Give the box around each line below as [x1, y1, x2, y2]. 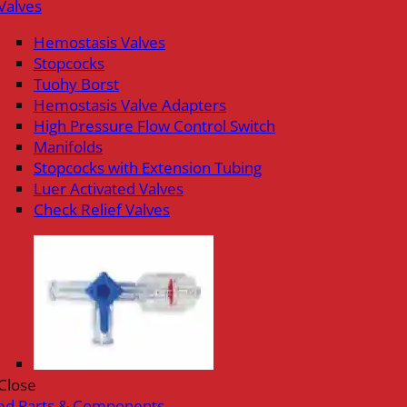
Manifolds [33, 135, 103, 157]
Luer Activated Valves [33, 177, 184, 199]
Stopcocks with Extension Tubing [33, 156, 262, 178]
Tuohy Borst [33, 73, 119, 94]
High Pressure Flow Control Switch [33, 114, 275, 136]
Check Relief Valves [33, 198, 170, 220]
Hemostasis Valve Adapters [33, 94, 226, 115]
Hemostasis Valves [33, 31, 165, 53]
